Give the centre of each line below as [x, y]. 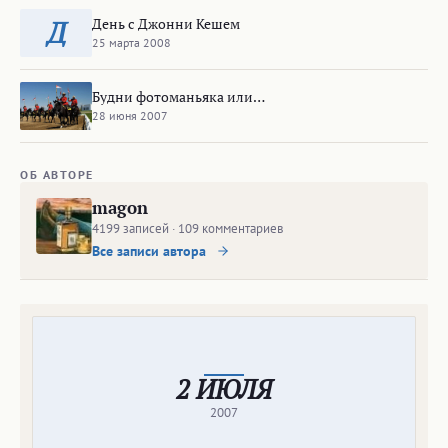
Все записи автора [151, 251]
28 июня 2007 [130, 115]
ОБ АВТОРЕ [57, 175]
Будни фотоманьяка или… [178, 96]
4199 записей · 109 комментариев [187, 229]
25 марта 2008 [131, 42]
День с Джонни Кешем [166, 23]
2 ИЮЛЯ [224, 389]
